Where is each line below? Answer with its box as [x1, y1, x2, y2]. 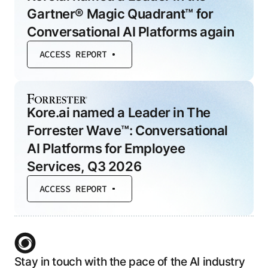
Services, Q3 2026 [27, 158, 142, 174]
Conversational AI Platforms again [27, 23, 234, 39]
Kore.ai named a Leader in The [27, 104, 211, 120]
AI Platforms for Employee [27, 140, 185, 156]
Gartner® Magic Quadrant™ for [27, 5, 214, 22]
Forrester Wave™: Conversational [27, 122, 229, 138]
